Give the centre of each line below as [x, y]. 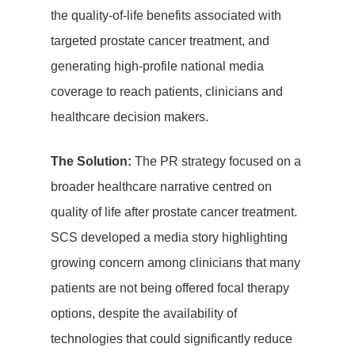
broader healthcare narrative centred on [161, 186]
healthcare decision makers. [130, 116]
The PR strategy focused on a [216, 161]
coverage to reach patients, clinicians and [167, 91]
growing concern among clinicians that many [176, 262]
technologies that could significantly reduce [172, 338]
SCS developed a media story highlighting [169, 237]
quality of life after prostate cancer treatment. [174, 212]
